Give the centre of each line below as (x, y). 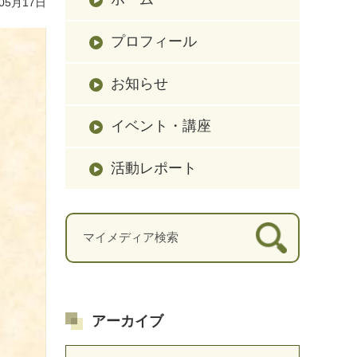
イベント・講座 (161, 126)
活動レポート (154, 168)
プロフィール (154, 41)
